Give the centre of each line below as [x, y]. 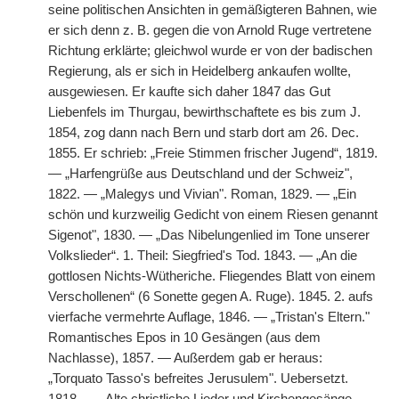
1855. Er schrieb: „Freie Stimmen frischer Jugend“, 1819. [213, 153]
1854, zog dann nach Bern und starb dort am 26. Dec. [204, 133]
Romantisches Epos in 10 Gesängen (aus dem [184, 338]
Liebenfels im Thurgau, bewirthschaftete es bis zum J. [204, 112]
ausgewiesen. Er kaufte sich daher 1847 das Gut [189, 92]
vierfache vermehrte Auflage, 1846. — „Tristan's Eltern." [209, 317]
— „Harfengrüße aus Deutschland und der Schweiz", [200, 174]
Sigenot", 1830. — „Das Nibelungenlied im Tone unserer [209, 235]
